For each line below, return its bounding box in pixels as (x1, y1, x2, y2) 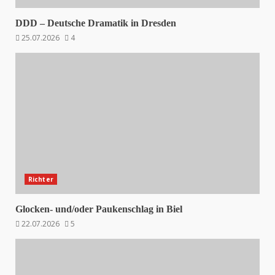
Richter (28, 175, 53, 184)
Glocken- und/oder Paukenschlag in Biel (15, 204, 182, 214)
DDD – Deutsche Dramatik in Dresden (15, 18, 176, 28)
